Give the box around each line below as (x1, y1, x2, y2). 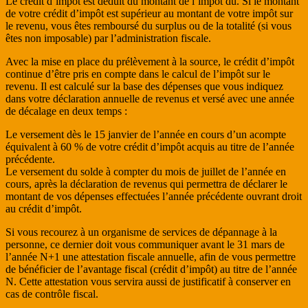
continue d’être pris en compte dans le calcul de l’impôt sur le (5, 67, 270, 80)
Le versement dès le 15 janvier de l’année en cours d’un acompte (5, 128, 286, 140)
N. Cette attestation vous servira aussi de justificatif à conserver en (5, 275, 291, 287)
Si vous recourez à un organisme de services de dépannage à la (5, 225, 277, 238)
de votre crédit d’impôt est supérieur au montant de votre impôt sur (5, 7, 293, 19)
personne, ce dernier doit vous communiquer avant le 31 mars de (5, 238, 285, 250)
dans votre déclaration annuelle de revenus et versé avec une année (5, 92, 294, 104)
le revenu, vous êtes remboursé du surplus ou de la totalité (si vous (5, 19, 291, 32)
